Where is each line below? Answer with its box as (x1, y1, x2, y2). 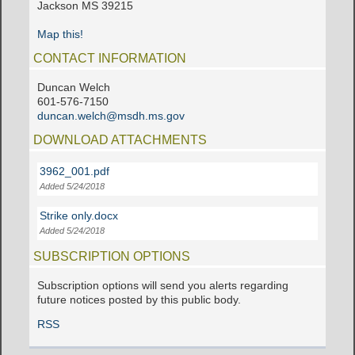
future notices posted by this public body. (37, 293, 242, 306)
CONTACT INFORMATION (33, 52, 187, 66)
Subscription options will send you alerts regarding (37, 279, 289, 292)
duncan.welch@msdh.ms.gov (37, 109, 185, 122)
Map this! (37, 28, 84, 40)
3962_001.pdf (40, 165, 110, 177)
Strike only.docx (40, 209, 119, 222)
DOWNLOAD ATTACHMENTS (33, 133, 208, 147)
